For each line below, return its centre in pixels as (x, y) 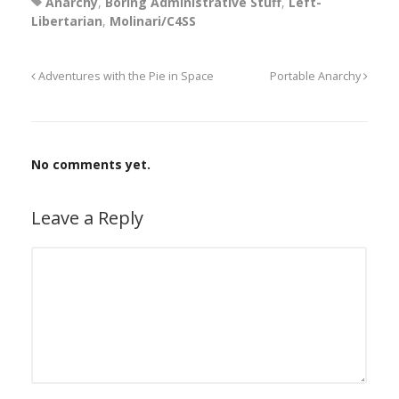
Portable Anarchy (317, 77)
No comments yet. (91, 165)
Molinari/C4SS (153, 21)
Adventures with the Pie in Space (125, 77)
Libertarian (67, 21)
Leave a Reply (87, 218)
